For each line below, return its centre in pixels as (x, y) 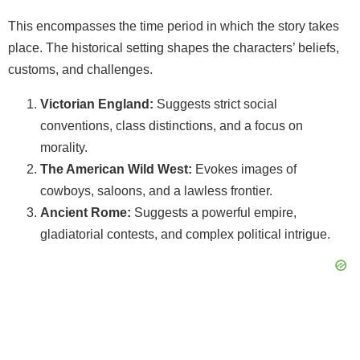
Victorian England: (97, 104)
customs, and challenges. (80, 69)
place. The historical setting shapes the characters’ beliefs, (174, 47)
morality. (64, 147)
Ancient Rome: (86, 212)
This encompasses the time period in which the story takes (174, 26)
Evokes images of (244, 169)
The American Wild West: (116, 169)
